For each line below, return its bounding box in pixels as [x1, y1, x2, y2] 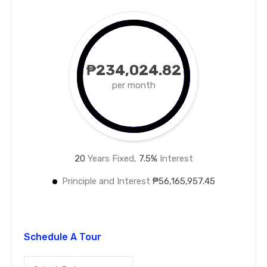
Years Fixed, [85, 153, 139, 164]
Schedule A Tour [24, 231, 101, 243]
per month [111, 80, 156, 91]
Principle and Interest [61, 176, 153, 187]
